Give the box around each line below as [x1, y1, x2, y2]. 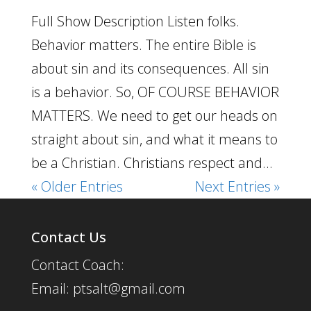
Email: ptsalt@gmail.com [31, 279, 185, 298]
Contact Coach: [31, 255, 124, 274]
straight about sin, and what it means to [31, 130, 278, 149]
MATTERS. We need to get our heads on [31, 106, 278, 125]
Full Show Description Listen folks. [31, 12, 239, 31]
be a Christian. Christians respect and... [31, 153, 273, 172]
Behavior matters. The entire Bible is [31, 35, 256, 54]
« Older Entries [31, 177, 123, 196]
